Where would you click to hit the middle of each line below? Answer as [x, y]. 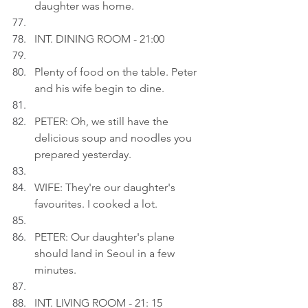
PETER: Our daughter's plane [106, 237]
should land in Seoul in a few [106, 253]
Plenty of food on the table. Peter [117, 72]
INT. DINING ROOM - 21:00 [99, 39]
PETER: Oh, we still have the [103, 121]
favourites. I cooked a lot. [96, 204]
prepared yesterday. [83, 154]
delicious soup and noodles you [114, 138]
